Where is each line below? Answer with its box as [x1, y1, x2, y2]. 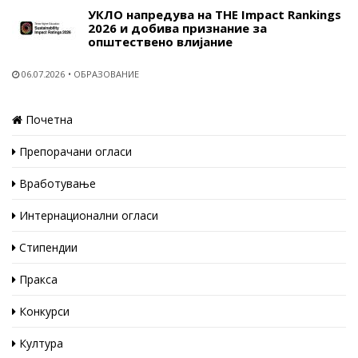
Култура [16, 335, 63, 351]
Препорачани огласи [16, 143, 132, 159]
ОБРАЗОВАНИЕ [74, 67, 139, 80]
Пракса [16, 271, 58, 287]
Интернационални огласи [16, 207, 158, 223]
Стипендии [16, 239, 78, 255]
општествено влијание [88, 33, 233, 50]
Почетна [22, 111, 73, 127]
